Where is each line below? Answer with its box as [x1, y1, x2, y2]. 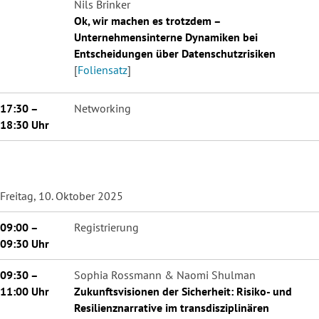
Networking [74, 100, 131, 115]
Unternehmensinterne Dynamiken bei [74, 29, 258, 44]
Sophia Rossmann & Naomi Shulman [74, 267, 256, 282]
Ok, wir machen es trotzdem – [74, 13, 221, 28]
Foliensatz [78, 62, 127, 77]
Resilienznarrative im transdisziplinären [74, 300, 269, 315]
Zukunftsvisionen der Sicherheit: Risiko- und [74, 283, 292, 298]
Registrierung [74, 219, 139, 234]
